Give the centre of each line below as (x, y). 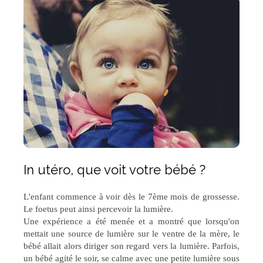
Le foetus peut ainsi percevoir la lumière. (98, 209)
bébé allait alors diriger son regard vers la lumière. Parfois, (131, 246)
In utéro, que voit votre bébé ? (114, 170)
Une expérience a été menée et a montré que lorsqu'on (131, 222)
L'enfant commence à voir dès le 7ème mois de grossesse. (131, 197)
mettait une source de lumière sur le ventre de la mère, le (131, 234)
